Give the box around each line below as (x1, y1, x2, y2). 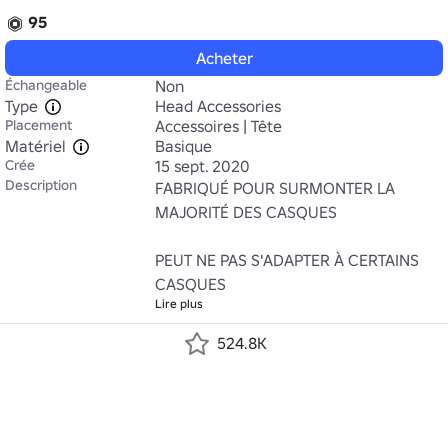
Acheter (195, 48, 253, 68)
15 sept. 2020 (155, 156, 250, 176)
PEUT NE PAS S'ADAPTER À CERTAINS (155, 250, 419, 270)
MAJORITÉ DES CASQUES (155, 202, 337, 222)
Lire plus (155, 296, 203, 311)
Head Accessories (155, 96, 281, 116)
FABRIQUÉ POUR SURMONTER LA (155, 178, 395, 198)
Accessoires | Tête (155, 116, 282, 136)
